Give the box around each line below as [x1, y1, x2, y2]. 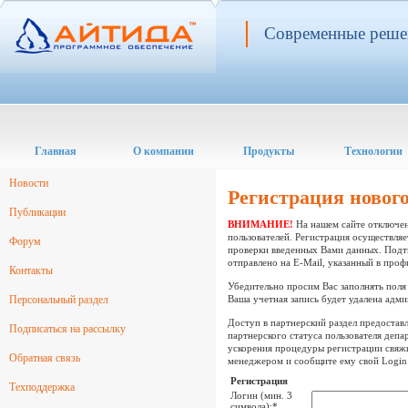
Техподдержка [9, 381, 75, 393]
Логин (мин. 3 [230, 390, 292, 401]
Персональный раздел [9, 293, 108, 306]
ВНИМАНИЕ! [228, 219, 293, 229]
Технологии [344, 145, 403, 158]
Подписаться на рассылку [9, 322, 126, 335]
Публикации [9, 206, 66, 219]
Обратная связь [9, 352, 80, 364]
